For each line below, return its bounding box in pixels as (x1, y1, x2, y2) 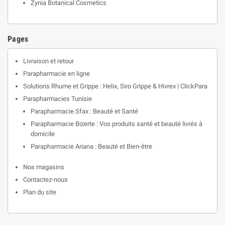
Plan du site (23, 188, 56, 196)
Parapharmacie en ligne (23, 70, 90, 77)
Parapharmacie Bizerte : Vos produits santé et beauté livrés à (31, 120, 202, 128)
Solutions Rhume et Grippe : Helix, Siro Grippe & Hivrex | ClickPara (23, 82, 207, 90)
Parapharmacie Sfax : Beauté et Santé (31, 107, 138, 115)
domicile (31, 130, 55, 138)
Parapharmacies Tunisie (23, 95, 92, 102)
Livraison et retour (23, 57, 74, 65)
